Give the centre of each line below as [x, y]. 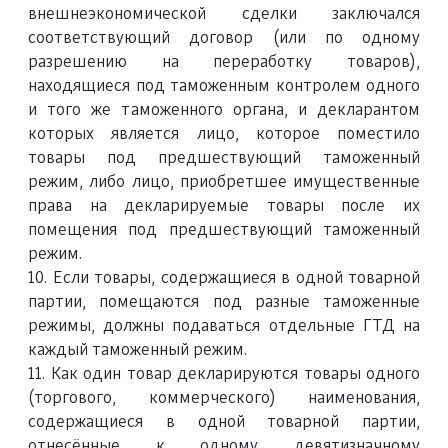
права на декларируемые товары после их [224, 206]
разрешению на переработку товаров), [224, 62]
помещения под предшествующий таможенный [224, 230]
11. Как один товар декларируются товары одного [224, 374]
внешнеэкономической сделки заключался [224, 14]
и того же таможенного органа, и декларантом [224, 110]
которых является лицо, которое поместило [224, 134]
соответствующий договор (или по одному [224, 38]
